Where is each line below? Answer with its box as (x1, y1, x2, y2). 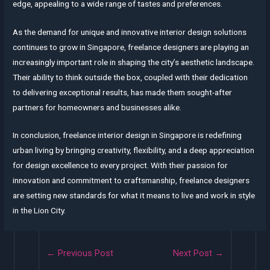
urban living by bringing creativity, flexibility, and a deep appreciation (13, 145, 255, 155)
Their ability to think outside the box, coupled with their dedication (13, 72, 248, 82)
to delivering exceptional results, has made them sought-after (13, 87, 233, 97)
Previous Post (55, 248, 113, 259)
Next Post (173, 248, 215, 259)
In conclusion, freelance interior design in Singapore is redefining (13, 130, 242, 140)
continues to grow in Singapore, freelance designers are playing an (13, 42, 250, 52)
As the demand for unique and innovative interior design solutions (13, 27, 247, 37)
